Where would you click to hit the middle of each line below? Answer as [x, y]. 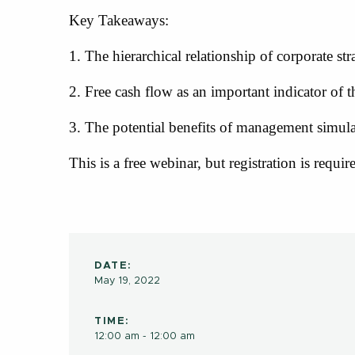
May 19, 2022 [127, 281]
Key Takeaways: [119, 21]
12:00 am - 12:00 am [145, 337]
